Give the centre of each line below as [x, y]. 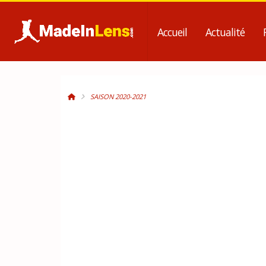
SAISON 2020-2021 [118, 96]
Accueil [172, 32]
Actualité [225, 32]
